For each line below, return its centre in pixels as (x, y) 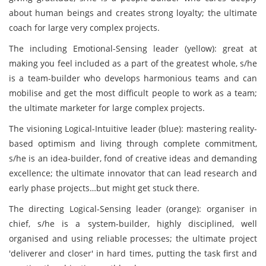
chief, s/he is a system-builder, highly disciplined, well (133, 224)
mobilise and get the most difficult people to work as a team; (133, 93)
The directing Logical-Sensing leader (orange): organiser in (133, 209)
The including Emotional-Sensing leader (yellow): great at (133, 48)
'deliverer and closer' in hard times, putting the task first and (133, 253)
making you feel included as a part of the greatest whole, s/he (133, 63)
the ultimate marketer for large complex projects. (107, 108)
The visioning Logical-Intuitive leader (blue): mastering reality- (133, 129)
